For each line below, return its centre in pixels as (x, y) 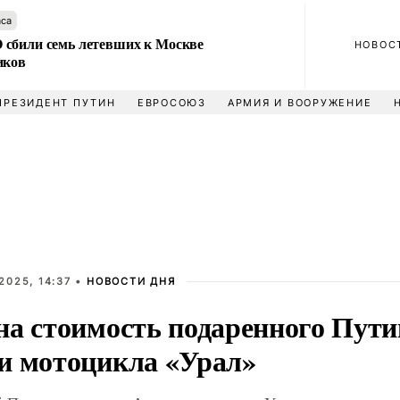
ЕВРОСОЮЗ (171, 103)
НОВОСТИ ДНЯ (131, 281)
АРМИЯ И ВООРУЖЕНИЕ (300, 103)
